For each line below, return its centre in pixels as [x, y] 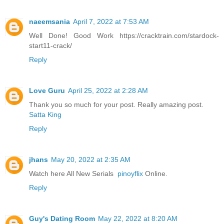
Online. [155, 173]
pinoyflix [130, 173]
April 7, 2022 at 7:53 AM [111, 22]
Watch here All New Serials [73, 173]
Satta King [45, 115]
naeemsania [49, 22]
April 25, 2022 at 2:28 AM [108, 91]
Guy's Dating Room [62, 218]
